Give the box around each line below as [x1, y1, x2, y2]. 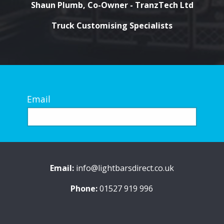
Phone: [70, 182, 98, 194]
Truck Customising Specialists [51, 19, 172, 31]
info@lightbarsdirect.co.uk [75, 162, 174, 173]
